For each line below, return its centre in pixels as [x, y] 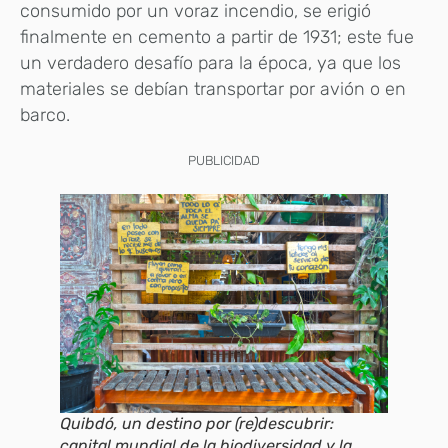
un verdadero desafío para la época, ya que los [210, 63]
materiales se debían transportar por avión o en [213, 89]
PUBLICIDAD [224, 161]
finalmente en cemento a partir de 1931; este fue [217, 37]
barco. [47, 115]
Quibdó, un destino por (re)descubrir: [197, 424]
